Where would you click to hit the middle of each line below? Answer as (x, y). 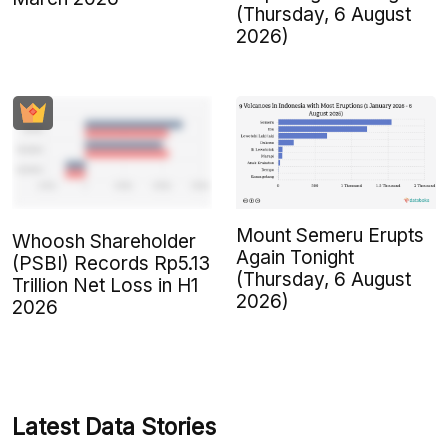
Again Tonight (295, 257)
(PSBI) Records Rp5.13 (111, 263)
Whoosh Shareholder (104, 241)
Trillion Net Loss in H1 (105, 285)
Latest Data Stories (114, 426)
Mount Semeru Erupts (330, 235)
